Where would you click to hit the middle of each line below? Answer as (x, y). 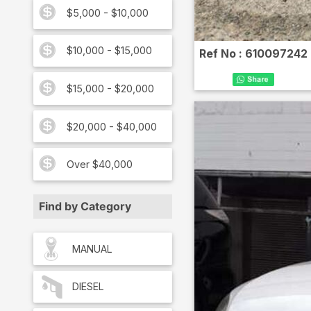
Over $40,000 (100, 165)
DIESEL (88, 287)
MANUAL (92, 249)
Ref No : (222, 53)
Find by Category (85, 206)
